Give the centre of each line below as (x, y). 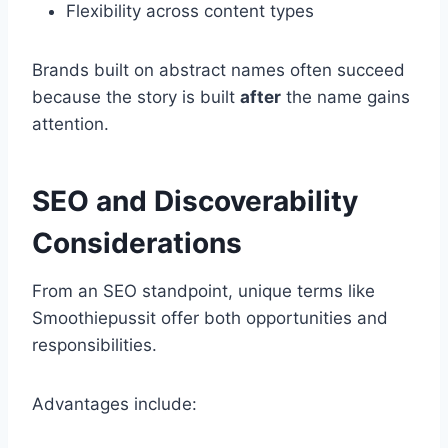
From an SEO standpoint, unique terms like (203, 291)
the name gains (345, 97)
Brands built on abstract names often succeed (218, 70)
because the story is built (136, 97)
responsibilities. (94, 345)
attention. (70, 124)
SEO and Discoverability (195, 201)
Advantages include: (114, 404)
